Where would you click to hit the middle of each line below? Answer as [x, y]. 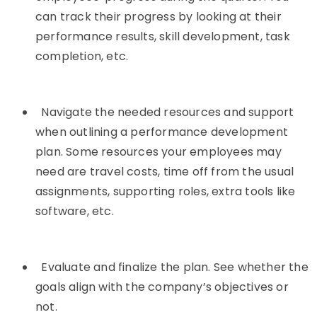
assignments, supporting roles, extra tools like [166, 191]
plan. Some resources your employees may [158, 152]
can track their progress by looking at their [158, 17]
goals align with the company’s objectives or [162, 287]
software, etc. [75, 211]
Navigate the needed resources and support [168, 112]
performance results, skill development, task [163, 36]
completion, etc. [82, 56]
